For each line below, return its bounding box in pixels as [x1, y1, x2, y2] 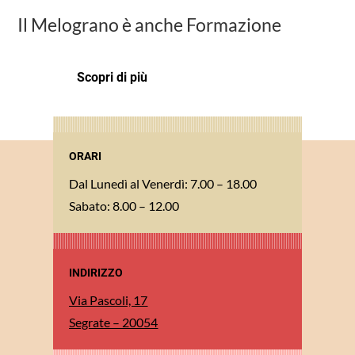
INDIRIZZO [69, 265, 124, 279]
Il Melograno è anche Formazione [17, 13, 282, 36]
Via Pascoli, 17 [69, 292, 148, 307]
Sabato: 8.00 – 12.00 [69, 197, 180, 213]
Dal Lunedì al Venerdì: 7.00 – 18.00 [69, 175, 258, 191]
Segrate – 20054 [69, 314, 158, 330]
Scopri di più [77, 69, 148, 85]
